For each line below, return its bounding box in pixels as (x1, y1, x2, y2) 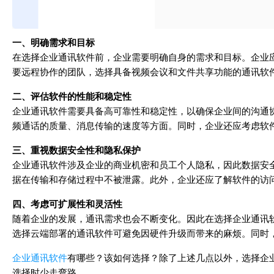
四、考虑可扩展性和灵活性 (12, 197, 122, 211)
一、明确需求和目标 (12, 35, 95, 50)
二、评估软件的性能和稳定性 (12, 89, 131, 103)
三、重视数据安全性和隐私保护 (12, 143, 141, 157)
